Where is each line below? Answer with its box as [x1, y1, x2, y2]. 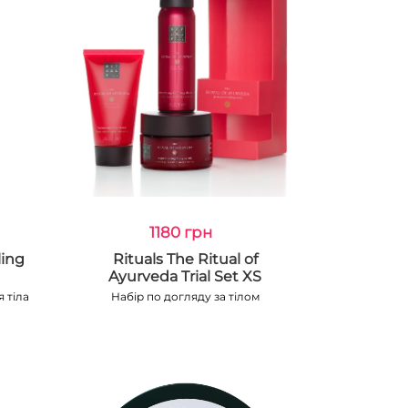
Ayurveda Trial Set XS [108, 268, 262, 285]
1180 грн [148, 223, 212, 241]
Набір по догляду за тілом [110, 290, 260, 303]
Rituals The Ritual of [112, 250, 258, 268]
